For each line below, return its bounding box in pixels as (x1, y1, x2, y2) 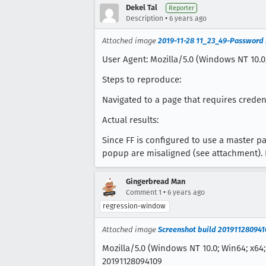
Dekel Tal (126, 3, 157, 12)
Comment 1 (126, 188, 161, 197)
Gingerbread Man (126, 177, 185, 186)
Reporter (169, 4, 194, 12)
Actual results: (102, 115, 159, 125)
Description (126, 14, 163, 23)
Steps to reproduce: (102, 74, 181, 85)
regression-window (103, 202, 166, 210)
